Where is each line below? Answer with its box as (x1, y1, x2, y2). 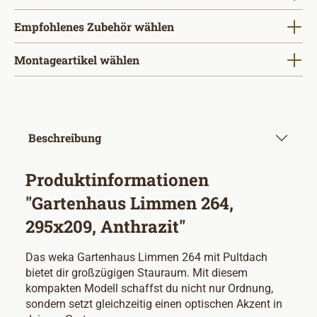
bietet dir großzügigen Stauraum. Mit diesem (25, 266, 248, 279)
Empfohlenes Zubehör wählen (14, 19, 174, 34)
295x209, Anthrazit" (25, 215, 185, 238)
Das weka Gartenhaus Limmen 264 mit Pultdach (25, 250, 267, 264)
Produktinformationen (25, 168, 209, 191)
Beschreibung (28, 130, 101, 145)
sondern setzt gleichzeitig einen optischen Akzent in (25, 297, 282, 311)
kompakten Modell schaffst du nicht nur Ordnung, (25, 282, 273, 295)
